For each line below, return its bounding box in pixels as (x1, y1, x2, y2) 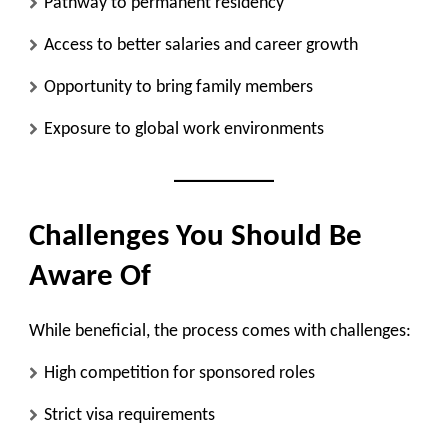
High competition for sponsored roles (44, 364, 315, 384)
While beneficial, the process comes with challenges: (29, 322, 411, 342)
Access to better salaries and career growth (44, 36, 358, 56)
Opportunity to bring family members (44, 78, 313, 98)
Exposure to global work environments (44, 120, 324, 140)
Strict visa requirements (44, 406, 215, 426)
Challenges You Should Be (29, 222, 362, 254)
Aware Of (29, 262, 151, 294)
